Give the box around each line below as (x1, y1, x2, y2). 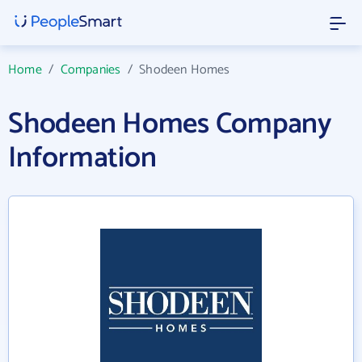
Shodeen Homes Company (8, 100, 332, 148)
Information (8, 134, 157, 182)
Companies (60, 59, 121, 81)
